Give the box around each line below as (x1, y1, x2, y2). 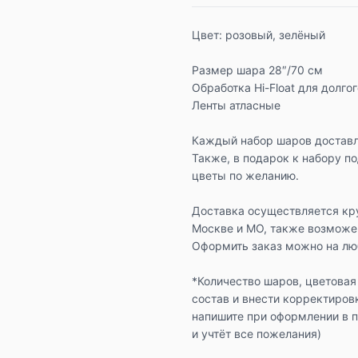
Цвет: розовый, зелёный (192, 28, 325, 42)
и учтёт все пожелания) (192, 327, 321, 340)
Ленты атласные (192, 98, 280, 112)
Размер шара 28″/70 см (192, 63, 323, 77)
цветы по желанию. (192, 169, 299, 182)
